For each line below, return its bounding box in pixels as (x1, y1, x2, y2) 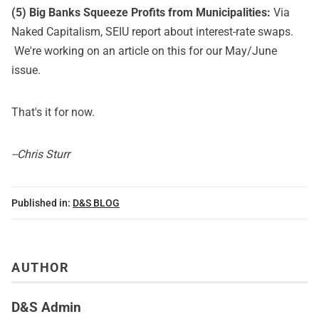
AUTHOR (11, 260, 69, 275)
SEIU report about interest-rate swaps (105, 24, 291, 38)
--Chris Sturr (11, 147, 70, 161)
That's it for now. (11, 105, 95, 119)
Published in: (11, 197, 70, 209)
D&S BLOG (73, 197, 120, 209)
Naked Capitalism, (11, 24, 105, 38)
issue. (11, 63, 41, 77)
